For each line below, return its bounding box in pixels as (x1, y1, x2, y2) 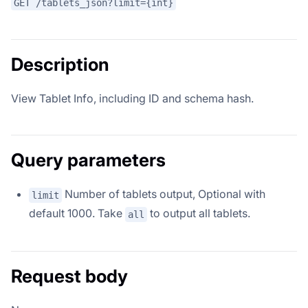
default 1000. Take (29, 206, 125, 220)
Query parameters (11, 149, 166, 171)
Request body (11, 265, 128, 287)
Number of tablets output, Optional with (62, 187, 265, 201)
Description (11, 54, 109, 76)
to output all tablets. (147, 206, 250, 220)
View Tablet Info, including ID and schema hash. (11, 91, 254, 106)
